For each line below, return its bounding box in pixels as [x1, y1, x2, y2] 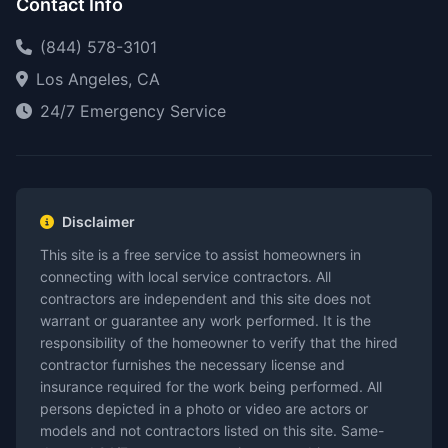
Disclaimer [62, 213, 135, 230]
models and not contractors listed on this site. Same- [40, 422, 384, 439]
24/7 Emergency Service [40, 101, 226, 121]
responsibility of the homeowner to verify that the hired [40, 334, 398, 351]
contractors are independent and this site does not [40, 290, 371, 307]
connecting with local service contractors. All [40, 268, 331, 285]
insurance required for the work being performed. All [40, 378, 382, 395]
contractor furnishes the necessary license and [40, 356, 345, 373]
